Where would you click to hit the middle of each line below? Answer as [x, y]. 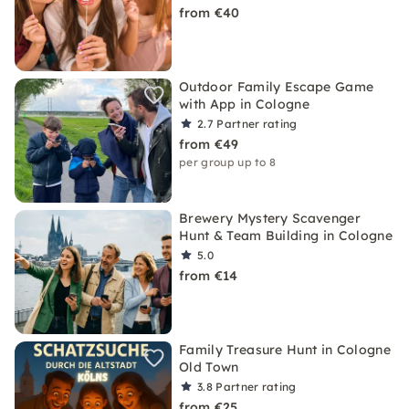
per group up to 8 [228, 162]
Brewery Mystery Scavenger [270, 218]
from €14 [209, 276]
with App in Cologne [245, 104]
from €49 [209, 144]
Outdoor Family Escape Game [277, 87]
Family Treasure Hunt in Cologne [285, 350]
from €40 [210, 13]
